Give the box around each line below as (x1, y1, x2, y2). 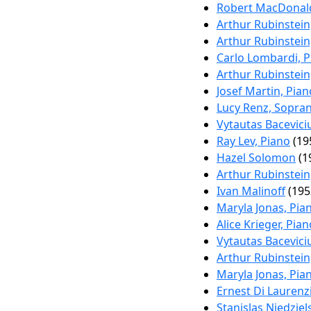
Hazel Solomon (217, 150, 296, 165)
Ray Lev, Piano (217, 133, 290, 149)
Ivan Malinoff (217, 183, 285, 199)
